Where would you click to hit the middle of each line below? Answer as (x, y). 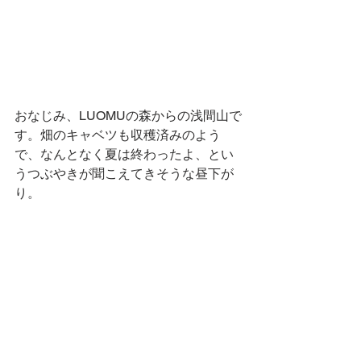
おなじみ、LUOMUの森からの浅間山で (128, 116)
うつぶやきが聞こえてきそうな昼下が (124, 174)
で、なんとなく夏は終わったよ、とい (124, 154)
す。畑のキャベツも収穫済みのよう (118, 135)
